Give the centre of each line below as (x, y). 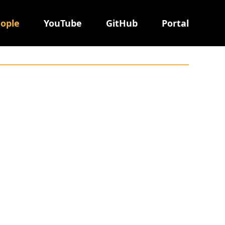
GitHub (122, 23)
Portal (175, 23)
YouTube (63, 23)
